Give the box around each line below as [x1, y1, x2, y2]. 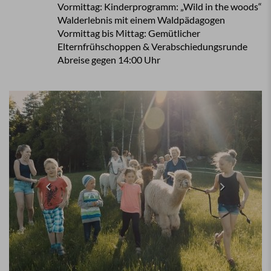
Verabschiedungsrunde [151, 41, 247, 52]
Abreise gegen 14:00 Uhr [57, 54, 160, 65]
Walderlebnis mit [57, 14, 130, 25]
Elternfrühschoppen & [57, 41, 151, 52]
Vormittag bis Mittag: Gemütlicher [57, 27, 200, 39]
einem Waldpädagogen [130, 14, 225, 25]
